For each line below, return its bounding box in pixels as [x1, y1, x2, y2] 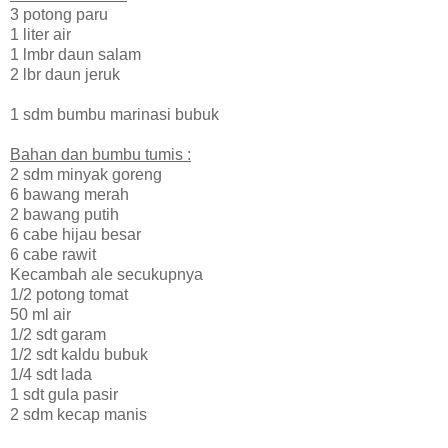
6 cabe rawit [10, 245, 96, 263]
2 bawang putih [10, 205, 119, 223]
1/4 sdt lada [10, 365, 92, 383]
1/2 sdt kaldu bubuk [10, 345, 148, 363]
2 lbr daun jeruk [10, 65, 120, 83]
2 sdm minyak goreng [10, 165, 162, 183]
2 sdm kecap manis [10, 405, 147, 423]
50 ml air [10, 305, 71, 323]
